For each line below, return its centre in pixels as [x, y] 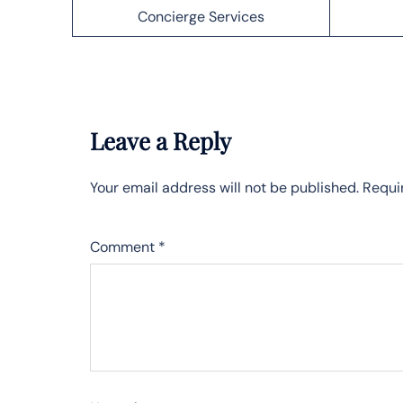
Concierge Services [201, 16]
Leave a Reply [161, 140]
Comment [124, 246]
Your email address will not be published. [224, 187]
